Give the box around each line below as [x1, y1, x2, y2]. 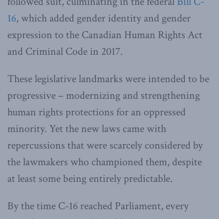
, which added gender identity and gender [16, 11, 191, 25]
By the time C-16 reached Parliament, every [7, 198, 189, 213]
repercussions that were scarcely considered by [7, 138, 203, 153]
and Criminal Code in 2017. [7, 44, 123, 59]
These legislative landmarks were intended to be [7, 71, 209, 86]
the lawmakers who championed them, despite [7, 154, 202, 169]
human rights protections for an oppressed [7, 105, 186, 119]
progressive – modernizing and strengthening [7, 88, 200, 103]
